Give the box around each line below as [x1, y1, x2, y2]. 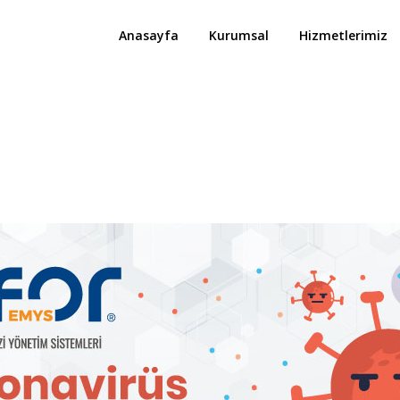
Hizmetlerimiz [299, 27, 387, 44]
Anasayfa [119, 27, 179, 44]
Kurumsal [209, 27, 269, 44]
